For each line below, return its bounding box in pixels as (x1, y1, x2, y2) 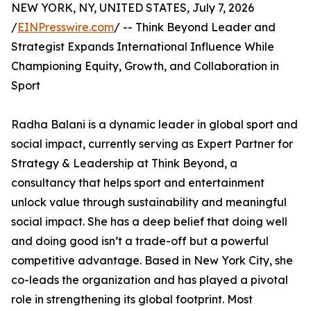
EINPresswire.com (17, 20, 114, 34)
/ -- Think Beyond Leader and (114, 20, 276, 34)
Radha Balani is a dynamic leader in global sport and (11, 117, 298, 131)
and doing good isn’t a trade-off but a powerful (11, 234, 269, 248)
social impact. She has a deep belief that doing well (11, 215, 287, 228)
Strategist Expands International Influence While (11, 40, 274, 53)
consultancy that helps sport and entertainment (11, 176, 264, 190)
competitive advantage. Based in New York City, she (11, 253, 293, 267)
